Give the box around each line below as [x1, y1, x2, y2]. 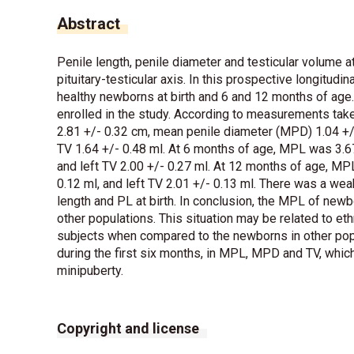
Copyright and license [57, 319, 199, 337]
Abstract [57, 13, 120, 33]
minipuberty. [57, 262, 123, 278]
